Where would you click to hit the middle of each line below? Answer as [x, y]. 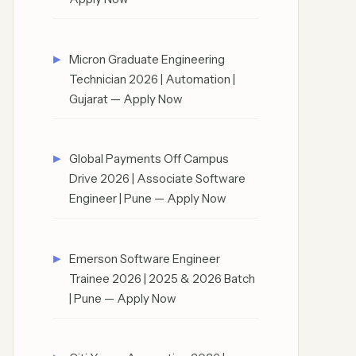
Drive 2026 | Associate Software [157, 178]
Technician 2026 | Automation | [152, 79]
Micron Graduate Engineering [147, 59]
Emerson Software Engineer [145, 258]
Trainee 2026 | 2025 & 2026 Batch [162, 278]
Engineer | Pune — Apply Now [148, 198]
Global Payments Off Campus [149, 159]
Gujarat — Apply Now [126, 99]
